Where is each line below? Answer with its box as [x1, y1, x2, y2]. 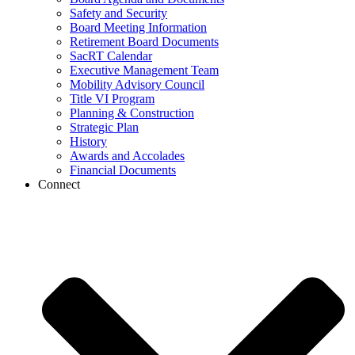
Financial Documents [70, 163, 176, 177]
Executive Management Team [70, 63, 219, 77]
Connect [38, 177, 80, 191]
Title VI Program [70, 92, 155, 105]
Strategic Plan [70, 120, 139, 134]
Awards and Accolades [70, 149, 185, 162]
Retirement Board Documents [70, 35, 219, 48]
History [70, 135, 107, 148]
